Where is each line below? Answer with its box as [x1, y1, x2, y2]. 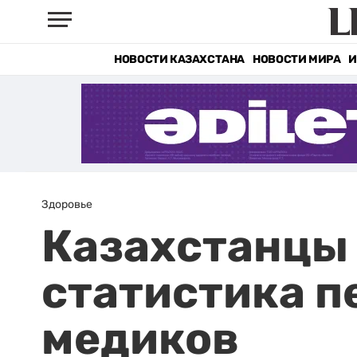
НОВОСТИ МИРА [253, 53, 341, 66]
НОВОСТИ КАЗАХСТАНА [114, 53, 245, 66]
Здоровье [41, 198, 92, 210]
